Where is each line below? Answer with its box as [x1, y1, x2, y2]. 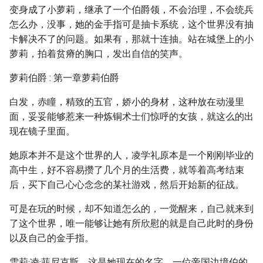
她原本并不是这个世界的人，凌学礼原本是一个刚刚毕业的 [9, 150, 254, 161]
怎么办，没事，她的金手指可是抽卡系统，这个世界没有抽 [9, 19, 254, 30]
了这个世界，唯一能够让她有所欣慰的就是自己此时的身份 [9, 218, 254, 229]
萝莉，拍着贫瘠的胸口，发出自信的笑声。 [9, 48, 188, 59]
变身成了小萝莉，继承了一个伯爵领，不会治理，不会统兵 [9, 4, 254, 15]
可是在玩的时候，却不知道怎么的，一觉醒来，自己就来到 [9, 203, 254, 214]
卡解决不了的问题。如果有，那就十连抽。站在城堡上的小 [9, 33, 254, 45]
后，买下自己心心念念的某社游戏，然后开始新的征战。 [9, 179, 244, 190]
